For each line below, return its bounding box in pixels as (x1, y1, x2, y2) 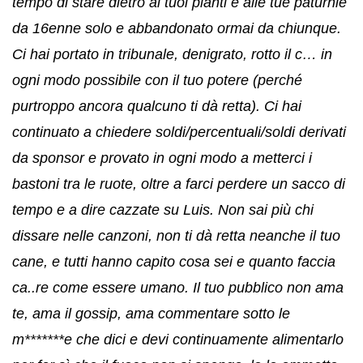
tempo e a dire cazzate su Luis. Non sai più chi (12, 201, 314, 218)
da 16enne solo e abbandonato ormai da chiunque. (12, 19, 341, 36)
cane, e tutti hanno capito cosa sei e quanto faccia (12, 253, 335, 270)
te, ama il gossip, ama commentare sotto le (12, 305, 290, 322)
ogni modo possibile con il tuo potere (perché (12, 71, 302, 88)
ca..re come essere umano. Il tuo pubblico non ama (12, 279, 344, 296)
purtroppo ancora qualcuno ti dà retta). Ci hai (12, 97, 301, 114)
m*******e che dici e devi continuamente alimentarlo (12, 331, 344, 348)
